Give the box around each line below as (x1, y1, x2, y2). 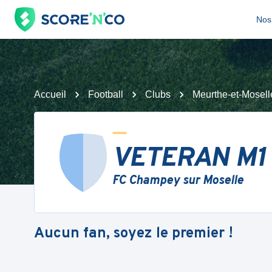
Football (88, 89, 123, 100)
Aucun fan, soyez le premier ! (34, 224, 233, 243)
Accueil (34, 89, 66, 100)
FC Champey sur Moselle (112, 173, 243, 189)
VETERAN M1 (112, 142, 267, 176)
